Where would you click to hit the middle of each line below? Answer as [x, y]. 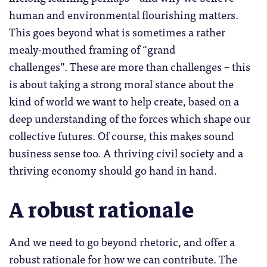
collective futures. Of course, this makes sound [122, 135]
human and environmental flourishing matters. [124, 14]
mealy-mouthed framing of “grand [92, 49]
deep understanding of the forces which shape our [130, 118]
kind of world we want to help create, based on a [124, 100]
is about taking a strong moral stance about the [121, 83]
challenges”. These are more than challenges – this [130, 66]
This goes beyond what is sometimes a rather [117, 31]
